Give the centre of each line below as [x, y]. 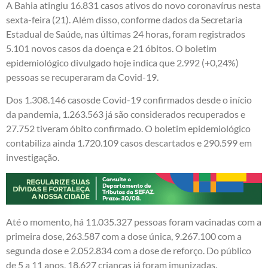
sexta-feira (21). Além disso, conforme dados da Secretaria [124, 19]
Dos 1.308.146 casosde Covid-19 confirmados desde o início [129, 100]
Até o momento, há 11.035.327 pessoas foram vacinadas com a [134, 221]
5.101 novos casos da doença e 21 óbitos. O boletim [111, 48]
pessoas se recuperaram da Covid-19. [82, 77]
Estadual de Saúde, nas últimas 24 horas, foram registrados [126, 33]
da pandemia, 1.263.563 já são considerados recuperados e [126, 114]
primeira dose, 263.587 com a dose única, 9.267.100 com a [124, 236]
